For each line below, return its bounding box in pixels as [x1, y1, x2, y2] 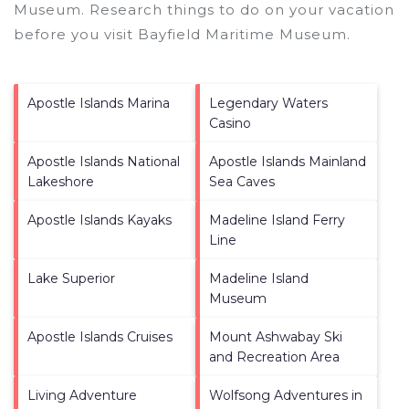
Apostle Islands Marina [27, 94, 170, 111]
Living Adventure [27, 386, 137, 404]
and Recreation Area [209, 348, 340, 365]
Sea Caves [209, 173, 275, 190]
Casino [209, 114, 251, 131]
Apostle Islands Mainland [209, 152, 366, 170]
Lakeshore [27, 173, 94, 190]
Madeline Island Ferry [209, 211, 345, 228]
